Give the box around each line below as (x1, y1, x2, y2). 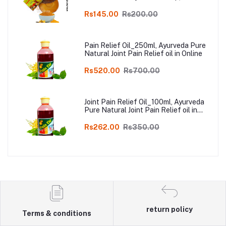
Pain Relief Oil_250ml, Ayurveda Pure (84, 41, 206, 50)
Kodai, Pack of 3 (84, 1, 138, 10)
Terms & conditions (22, 209, 91, 218)
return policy (146, 205, 193, 214)
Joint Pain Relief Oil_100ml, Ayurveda (84, 98, 204, 106)
